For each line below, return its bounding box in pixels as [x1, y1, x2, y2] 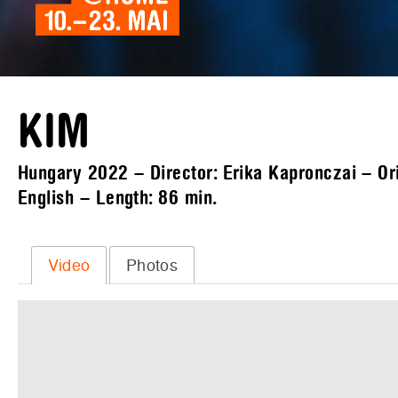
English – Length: [18, 187, 159, 209]
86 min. [158, 187, 218, 209]
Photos [126, 253, 179, 276]
